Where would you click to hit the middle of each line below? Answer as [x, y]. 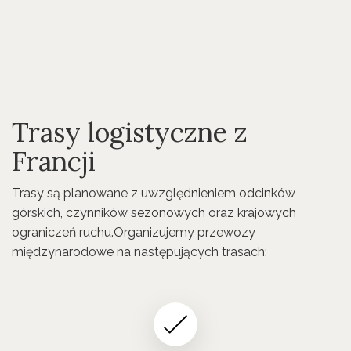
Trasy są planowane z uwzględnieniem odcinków [154, 193]
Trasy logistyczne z [130, 132]
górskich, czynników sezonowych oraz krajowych [154, 213]
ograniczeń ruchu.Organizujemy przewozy [134, 232]
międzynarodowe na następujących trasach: [139, 252]
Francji [54, 161]
